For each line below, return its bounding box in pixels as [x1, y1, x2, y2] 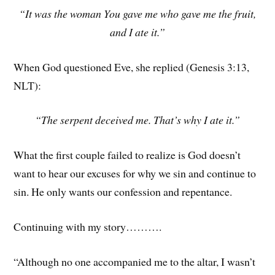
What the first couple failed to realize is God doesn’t [14, 147, 241, 163]
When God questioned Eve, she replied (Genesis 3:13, [14, 59, 250, 74]
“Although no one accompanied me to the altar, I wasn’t [14, 254, 256, 269]
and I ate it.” [110, 24, 165, 39]
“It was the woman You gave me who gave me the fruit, [19, 6, 256, 21]
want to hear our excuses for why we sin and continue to [14, 166, 257, 181]
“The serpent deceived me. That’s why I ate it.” [35, 112, 240, 128]
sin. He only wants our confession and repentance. [14, 184, 233, 199]
